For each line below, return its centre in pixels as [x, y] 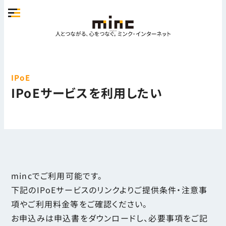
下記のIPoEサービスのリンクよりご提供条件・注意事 [109, 189]
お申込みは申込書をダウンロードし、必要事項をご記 [109, 218]
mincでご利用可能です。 [57, 175]
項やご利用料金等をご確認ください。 [79, 204]
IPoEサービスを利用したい [87, 93]
